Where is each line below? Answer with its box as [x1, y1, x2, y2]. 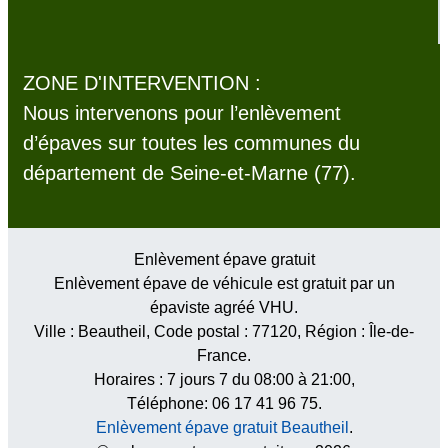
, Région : [297, 323, 369, 341]
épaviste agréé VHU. [150, 299, 298, 317]
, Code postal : [146, 323, 252, 341]
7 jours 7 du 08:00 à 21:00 [166, 371, 351, 389]
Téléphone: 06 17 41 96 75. [126, 395, 322, 413]
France [197, 347, 247, 365]
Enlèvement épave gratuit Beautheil [95, 419, 349, 437]
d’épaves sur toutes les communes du [23, 132, 360, 155]
